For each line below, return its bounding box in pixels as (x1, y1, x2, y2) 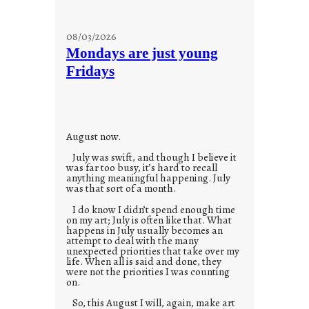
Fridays (66, 63, 114, 79)
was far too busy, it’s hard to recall (66, 160, 217, 175)
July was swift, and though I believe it (66, 150, 237, 165)
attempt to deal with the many (66, 232, 199, 248)
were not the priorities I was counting (66, 263, 230, 279)
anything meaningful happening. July (66, 170, 230, 186)
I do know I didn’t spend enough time (66, 201, 235, 217)
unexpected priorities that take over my (66, 243, 239, 258)
